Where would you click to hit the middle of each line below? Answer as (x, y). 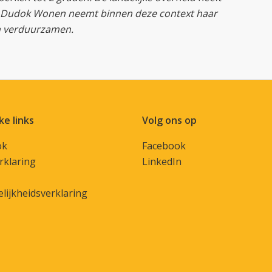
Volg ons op (169, 120)
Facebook (164, 145)
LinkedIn (162, 161)
